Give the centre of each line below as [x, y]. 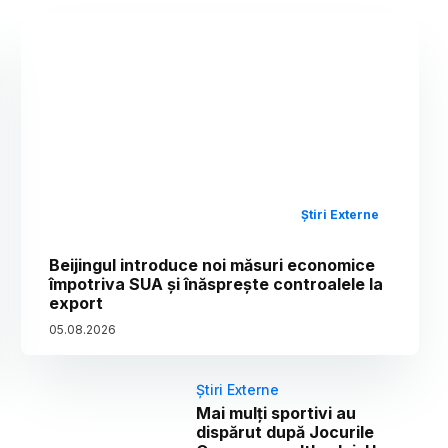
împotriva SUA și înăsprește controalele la [216, 283]
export [76, 302]
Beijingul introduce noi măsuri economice [212, 264]
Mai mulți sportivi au [276, 412]
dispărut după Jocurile [285, 431]
